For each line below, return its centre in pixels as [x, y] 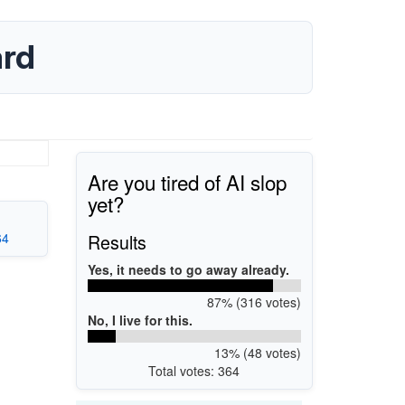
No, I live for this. [140, 320]
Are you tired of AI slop [187, 181]
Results [117, 241]
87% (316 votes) [254, 301]
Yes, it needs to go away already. [188, 269]
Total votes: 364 [194, 370]
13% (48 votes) [257, 352]
